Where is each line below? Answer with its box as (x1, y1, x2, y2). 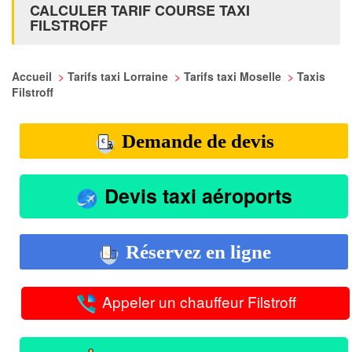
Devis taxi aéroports (99, 181, 292, 211)
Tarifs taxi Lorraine (68, 68, 171, 84)
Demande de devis (117, 130, 274, 152)
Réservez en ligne (120, 240, 271, 262)
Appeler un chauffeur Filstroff (98, 290, 296, 312)
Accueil (12, 68, 55, 84)
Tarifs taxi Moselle (184, 68, 284, 84)
